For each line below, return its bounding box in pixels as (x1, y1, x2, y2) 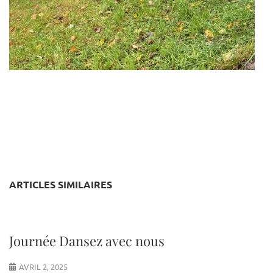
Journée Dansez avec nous (9, 231, 165, 250)
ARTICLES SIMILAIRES (9, 177, 112, 191)
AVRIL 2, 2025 (19, 261, 68, 272)
